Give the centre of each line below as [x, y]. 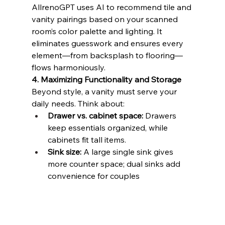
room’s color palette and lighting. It [98, 31]
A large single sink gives [128, 151]
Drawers [160, 115]
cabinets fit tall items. [87, 139]
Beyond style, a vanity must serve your [105, 91]
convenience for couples [93, 176]
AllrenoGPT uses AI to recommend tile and [112, 7]
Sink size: [64, 151]
